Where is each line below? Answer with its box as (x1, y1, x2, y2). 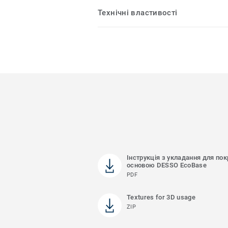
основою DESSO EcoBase (127, 161, 207, 169)
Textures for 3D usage (127, 193, 195, 202)
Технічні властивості (98, 8, 178, 18)
